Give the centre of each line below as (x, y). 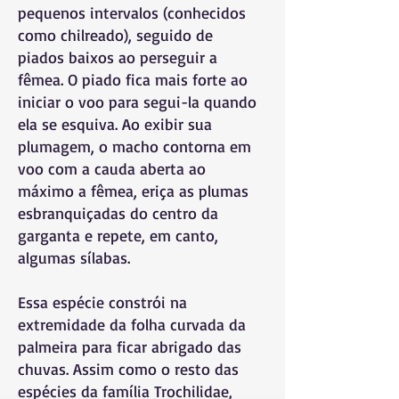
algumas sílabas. (74, 257)
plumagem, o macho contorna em (134, 146)
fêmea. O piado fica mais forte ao (133, 79)
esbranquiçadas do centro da (118, 213)
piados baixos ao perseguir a (118, 57)
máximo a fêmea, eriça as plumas (133, 191)
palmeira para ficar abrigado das (130, 346)
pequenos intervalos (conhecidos (132, 12)
